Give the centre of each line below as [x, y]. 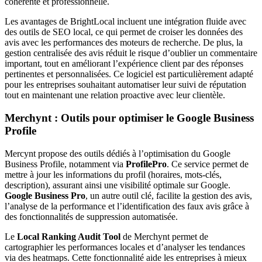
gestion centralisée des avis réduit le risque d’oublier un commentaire [131, 53]
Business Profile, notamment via [65, 164]
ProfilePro [146, 164]
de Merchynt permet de [164, 236]
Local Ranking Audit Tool [69, 236]
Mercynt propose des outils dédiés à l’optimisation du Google [118, 153]
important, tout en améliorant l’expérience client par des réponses [124, 64]
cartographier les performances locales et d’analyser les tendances [125, 247]
